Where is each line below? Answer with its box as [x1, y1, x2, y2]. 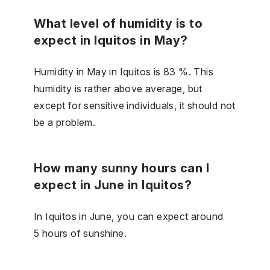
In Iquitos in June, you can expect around [34, 210, 224, 222]
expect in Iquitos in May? [34, 33, 188, 48]
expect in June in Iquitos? [34, 177, 192, 192]
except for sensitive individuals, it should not [34, 99, 236, 111]
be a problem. [34, 116, 96, 128]
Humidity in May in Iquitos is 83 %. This [34, 65, 213, 78]
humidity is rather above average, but [34, 82, 202, 95]
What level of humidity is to [34, 16, 202, 31]
